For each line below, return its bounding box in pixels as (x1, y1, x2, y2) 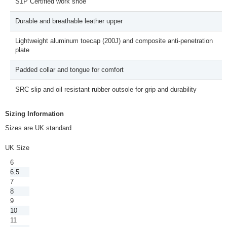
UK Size (5, 144, 29, 152)
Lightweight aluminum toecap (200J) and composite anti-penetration (15, 37, 213, 45)
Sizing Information (5, 110, 64, 118)
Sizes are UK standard (5, 124, 71, 132)
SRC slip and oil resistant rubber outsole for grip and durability (15, 86, 197, 93)
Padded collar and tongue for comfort (15, 66, 124, 73)
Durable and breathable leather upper (15, 17, 123, 25)
